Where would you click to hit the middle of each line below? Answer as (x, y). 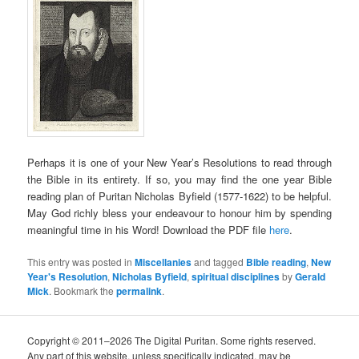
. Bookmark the (83, 290)
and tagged (219, 261)
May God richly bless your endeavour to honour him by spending (179, 212)
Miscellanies (163, 262)
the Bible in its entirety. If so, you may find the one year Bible (179, 179)
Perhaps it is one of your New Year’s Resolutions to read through (179, 162)
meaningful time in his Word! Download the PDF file (149, 229)
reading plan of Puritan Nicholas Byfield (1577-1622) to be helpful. (179, 196)
